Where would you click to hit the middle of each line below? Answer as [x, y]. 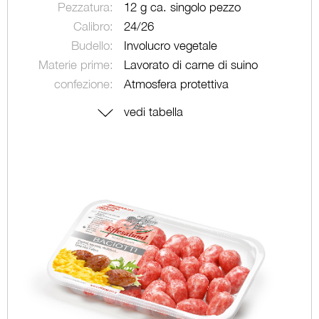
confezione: [84, 84]
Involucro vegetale [171, 46]
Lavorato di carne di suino [191, 65]
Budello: [93, 46]
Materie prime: [76, 65]
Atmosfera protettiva [177, 84]
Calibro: [94, 26]
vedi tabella [154, 112]
